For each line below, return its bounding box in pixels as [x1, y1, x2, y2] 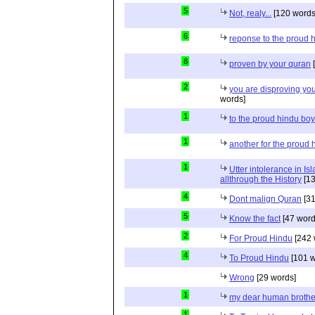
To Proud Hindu [229, 253, 289, 263]
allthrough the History [220, 174, 302, 184]
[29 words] [255, 273, 296, 283]
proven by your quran [229, 59, 311, 69]
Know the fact [229, 214, 281, 224]
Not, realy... [229, 8, 271, 18]
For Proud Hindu [229, 233, 292, 243]
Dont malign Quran [229, 194, 302, 204]
